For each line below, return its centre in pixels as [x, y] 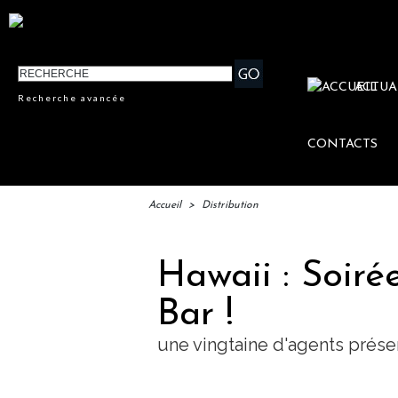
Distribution [230, 206]
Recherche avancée [72, 98]
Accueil [165, 206]
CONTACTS [343, 145]
